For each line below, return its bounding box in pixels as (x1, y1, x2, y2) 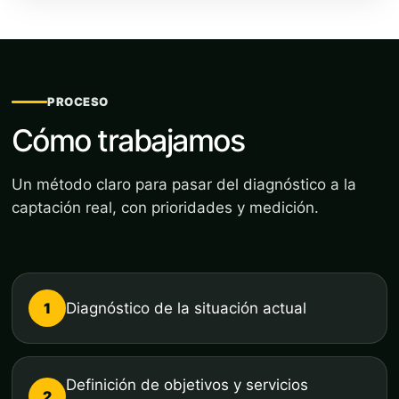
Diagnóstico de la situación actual (66, 298, 306, 317)
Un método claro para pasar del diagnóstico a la (12, 175, 356, 193)
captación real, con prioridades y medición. (12, 198, 319, 216)
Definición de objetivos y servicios (66, 375, 308, 394)
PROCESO (47, 94, 109, 109)
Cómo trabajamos (12, 121, 245, 159)
